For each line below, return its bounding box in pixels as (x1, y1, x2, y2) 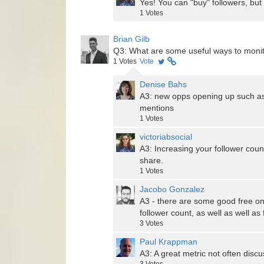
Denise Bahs (140, 80, 187, 90)
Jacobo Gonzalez (140, 184, 204, 194)
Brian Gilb (113, 34, 150, 44)
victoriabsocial (140, 132, 192, 142)
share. (140, 156, 163, 166)
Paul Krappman (140, 237, 197, 247)
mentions (140, 103, 174, 113)
